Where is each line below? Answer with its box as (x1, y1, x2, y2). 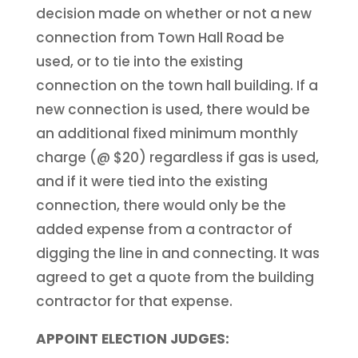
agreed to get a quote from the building (35, 267, 314, 287)
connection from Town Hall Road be (35, 27, 284, 47)
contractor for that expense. (35, 291, 233, 311)
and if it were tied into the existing (35, 171, 268, 191)
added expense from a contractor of (35, 219, 292, 239)
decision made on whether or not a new (35, 3, 312, 23)
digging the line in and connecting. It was (35, 243, 320, 263)
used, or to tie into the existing (35, 51, 243, 71)
